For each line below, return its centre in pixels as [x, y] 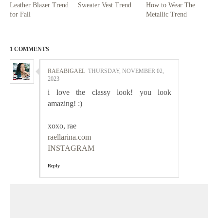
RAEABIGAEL [66, 71]
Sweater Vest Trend [105, 5]
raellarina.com [69, 137]
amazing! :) [65, 103]
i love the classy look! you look [109, 92]
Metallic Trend [167, 14]
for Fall [20, 14]
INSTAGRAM [71, 148]
